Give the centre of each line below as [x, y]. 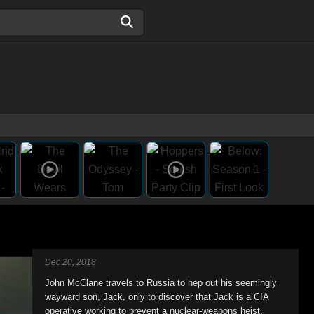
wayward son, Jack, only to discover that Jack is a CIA [157, 297]
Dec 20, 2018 [70, 262]
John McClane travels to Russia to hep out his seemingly [161, 283]
